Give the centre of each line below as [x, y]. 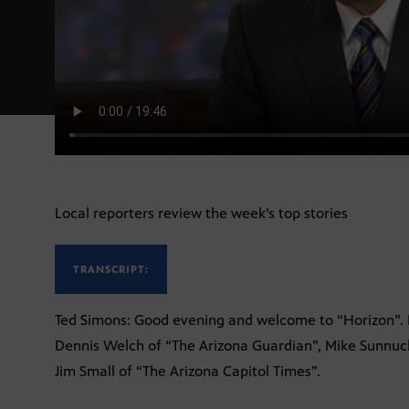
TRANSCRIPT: [111, 270]
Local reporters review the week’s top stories [201, 214]
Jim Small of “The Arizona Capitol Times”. [188, 372]
